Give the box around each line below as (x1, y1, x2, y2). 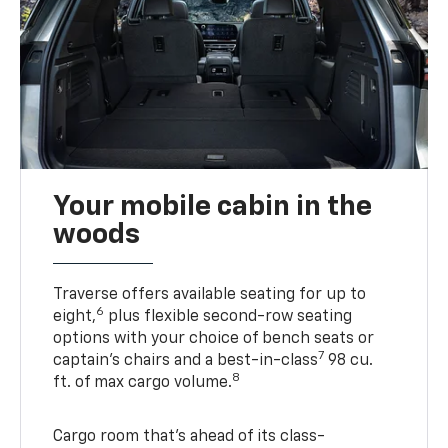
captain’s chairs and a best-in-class (53, 353, 319, 370)
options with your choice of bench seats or (53, 331, 375, 348)
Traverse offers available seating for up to (53, 287, 367, 304)
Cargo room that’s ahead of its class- (53, 429, 326, 446)
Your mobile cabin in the (53, 193, 373, 222)
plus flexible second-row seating (104, 309, 353, 326)
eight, (53, 309, 97, 326)
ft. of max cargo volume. (53, 375, 233, 392)
